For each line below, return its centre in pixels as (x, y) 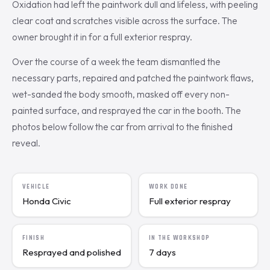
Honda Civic (47, 201)
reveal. (26, 143)
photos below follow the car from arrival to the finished (122, 127)
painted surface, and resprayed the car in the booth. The (127, 111)
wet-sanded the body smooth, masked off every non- (121, 95)
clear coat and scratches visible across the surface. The (125, 21)
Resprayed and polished (72, 252)
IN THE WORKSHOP (180, 238)
